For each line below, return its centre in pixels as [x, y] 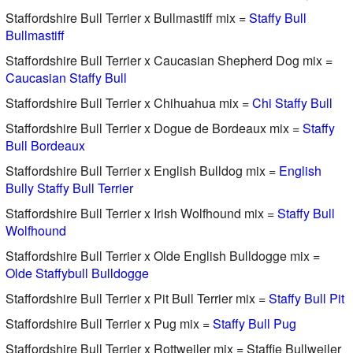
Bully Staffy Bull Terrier [69, 188]
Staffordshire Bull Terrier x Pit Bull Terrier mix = [137, 298]
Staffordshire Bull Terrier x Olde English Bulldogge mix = [162, 255]
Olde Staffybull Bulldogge [77, 273]
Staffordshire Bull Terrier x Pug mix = [109, 323]
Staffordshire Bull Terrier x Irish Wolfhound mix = [141, 213]
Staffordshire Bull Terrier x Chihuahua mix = [128, 102]
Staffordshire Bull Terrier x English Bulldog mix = [142, 170]
